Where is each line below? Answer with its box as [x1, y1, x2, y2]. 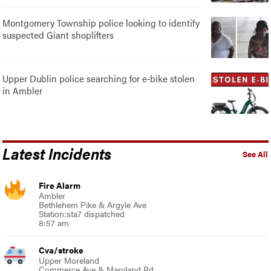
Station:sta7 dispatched [39, 207, 125, 220]
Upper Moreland [39, 253, 100, 266]
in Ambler [2, 83, 43, 97]
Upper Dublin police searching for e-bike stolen [2, 71, 195, 85]
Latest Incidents [2, 142, 112, 164]
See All [242, 148, 268, 160]
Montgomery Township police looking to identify [2, 15, 200, 30]
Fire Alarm [39, 178, 81, 191]
